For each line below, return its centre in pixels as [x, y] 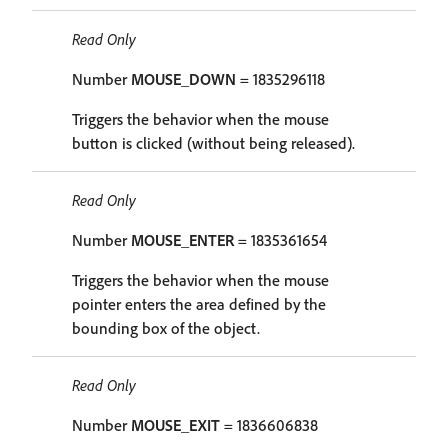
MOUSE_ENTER [182, 240]
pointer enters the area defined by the [199, 304]
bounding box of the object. [166, 328]
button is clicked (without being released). [213, 143]
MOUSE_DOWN [183, 79]
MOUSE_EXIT [175, 425]
